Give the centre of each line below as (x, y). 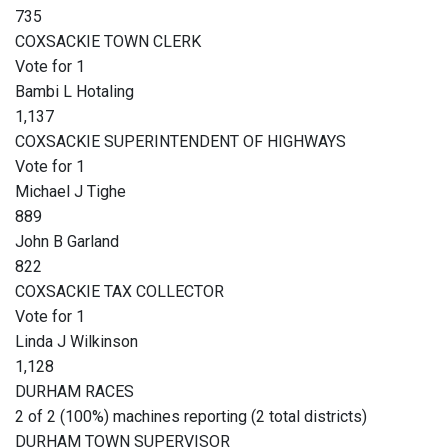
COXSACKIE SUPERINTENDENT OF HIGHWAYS (180, 142)
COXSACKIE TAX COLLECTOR (119, 292)
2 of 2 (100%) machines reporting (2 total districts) (191, 417)
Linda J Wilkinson (76, 342)
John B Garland (67, 242)
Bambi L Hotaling (74, 92)
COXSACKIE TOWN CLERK (108, 42)
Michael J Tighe (70, 192)
